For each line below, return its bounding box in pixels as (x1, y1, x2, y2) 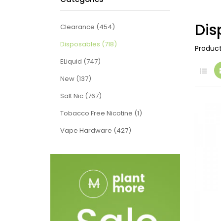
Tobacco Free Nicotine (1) (60, 108, 142, 118)
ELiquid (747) (60, 56, 101, 66)
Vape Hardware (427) (60, 125, 131, 135)
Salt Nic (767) (60, 91, 102, 101)
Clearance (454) (60, 22, 115, 32)
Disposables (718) (60, 39, 117, 49)
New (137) (60, 74, 91, 83)
